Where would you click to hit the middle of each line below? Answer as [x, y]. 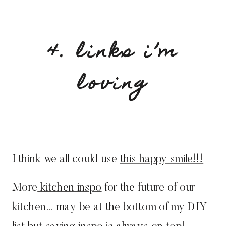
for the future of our [148, 188]
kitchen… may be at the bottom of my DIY [109, 208]
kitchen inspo [70, 188]
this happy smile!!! [162, 160]
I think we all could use [66, 160]
